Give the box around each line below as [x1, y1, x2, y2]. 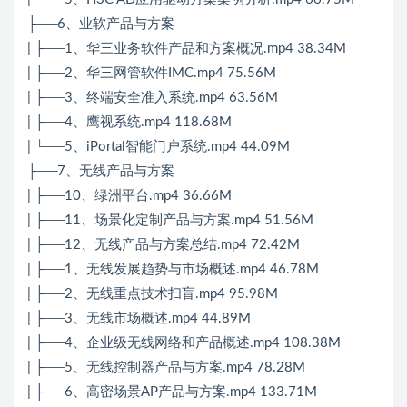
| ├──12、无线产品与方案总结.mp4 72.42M [27, 237, 300, 252]
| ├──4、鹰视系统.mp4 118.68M [27, 114, 232, 129]
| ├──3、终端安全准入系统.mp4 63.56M [27, 90, 278, 104]
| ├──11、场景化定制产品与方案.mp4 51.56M [27, 213, 313, 227]
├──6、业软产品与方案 [27, 16, 174, 31]
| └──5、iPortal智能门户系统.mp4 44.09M [27, 139, 290, 154]
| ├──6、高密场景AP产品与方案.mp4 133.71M [27, 384, 317, 399]
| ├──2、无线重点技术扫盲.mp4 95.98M [27, 286, 278, 301]
